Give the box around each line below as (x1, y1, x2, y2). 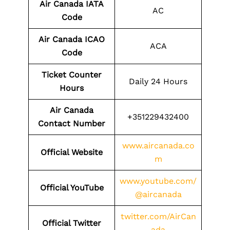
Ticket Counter (42, 70, 102, 80)
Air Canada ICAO (39, 34, 105, 44)
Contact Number (38, 119, 105, 128)
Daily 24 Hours (129, 76, 187, 86)
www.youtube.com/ (120, 176, 197, 186)
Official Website (41, 147, 103, 157)
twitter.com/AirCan (120, 212, 196, 221)
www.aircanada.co (122, 141, 195, 150)
